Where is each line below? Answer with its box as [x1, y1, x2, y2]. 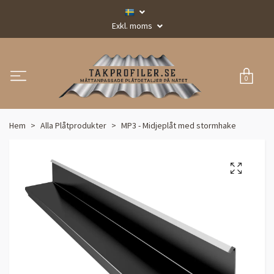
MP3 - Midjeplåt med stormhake [121, 119, 236, 131]
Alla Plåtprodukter [40, 119, 106, 131]
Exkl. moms [111, 20, 154, 31]
